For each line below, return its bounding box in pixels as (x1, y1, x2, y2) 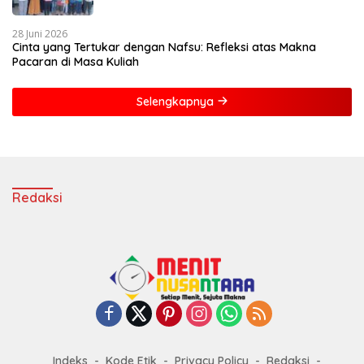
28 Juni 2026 (12, 26, 67, 41)
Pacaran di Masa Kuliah (12, 54, 139, 69)
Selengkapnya (136, 93, 217, 109)
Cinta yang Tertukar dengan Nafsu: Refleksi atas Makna (12, 39, 316, 54)
